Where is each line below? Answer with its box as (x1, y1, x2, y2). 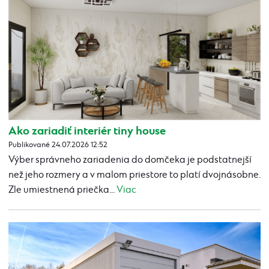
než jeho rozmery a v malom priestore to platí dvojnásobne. (8, 169, 261, 181)
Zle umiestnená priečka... (8, 184, 116, 196)
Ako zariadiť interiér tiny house (8, 124, 166, 139)
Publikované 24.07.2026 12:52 (8, 141, 107, 150)
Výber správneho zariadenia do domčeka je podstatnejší (8, 154, 252, 166)
